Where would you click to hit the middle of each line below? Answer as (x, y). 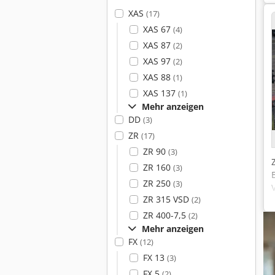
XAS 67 (158, 29)
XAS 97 (158, 61)
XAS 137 (160, 93)
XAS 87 (158, 45)
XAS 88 (158, 77)
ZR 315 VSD (167, 199)
